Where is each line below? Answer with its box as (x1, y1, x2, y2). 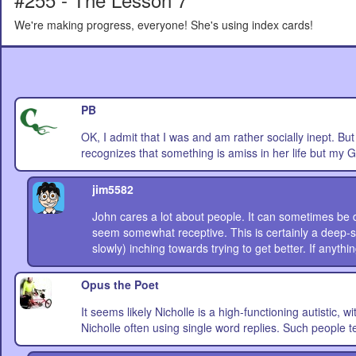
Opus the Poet (80, 277, 159, 292)
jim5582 (92, 181, 134, 197)
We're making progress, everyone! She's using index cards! (14, 17, 313, 33)
